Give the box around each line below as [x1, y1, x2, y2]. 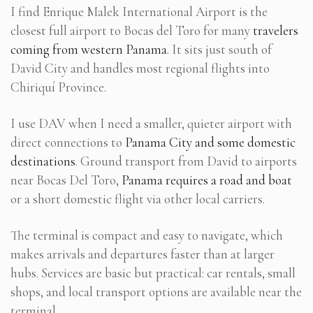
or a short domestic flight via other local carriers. [10, 191, 265, 208]
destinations [10, 153, 75, 170]
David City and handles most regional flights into [10, 60, 270, 77]
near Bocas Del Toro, [10, 172, 122, 189]
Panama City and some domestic [125, 134, 296, 151]
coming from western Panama [10, 41, 167, 58]
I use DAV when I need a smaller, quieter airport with [10, 115, 292, 132]
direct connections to [10, 134, 125, 151]
